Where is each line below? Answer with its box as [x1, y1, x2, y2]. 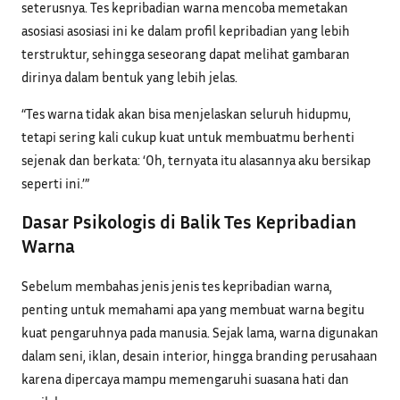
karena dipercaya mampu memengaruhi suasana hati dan [21, 370, 349, 387]
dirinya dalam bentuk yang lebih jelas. [21, 68, 237, 85]
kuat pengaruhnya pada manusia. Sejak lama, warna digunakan [21, 323, 379, 340]
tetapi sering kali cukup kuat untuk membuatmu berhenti [21, 128, 354, 145]
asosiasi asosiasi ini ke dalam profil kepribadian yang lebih [21, 21, 350, 38]
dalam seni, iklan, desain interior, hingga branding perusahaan [21, 346, 378, 363]
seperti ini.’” [21, 174, 89, 191]
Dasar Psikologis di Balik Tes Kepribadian [21, 210, 356, 234]
